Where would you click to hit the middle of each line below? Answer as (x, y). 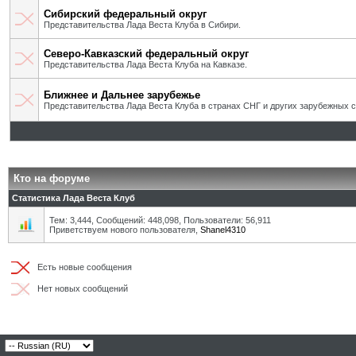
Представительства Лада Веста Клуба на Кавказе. (145, 64)
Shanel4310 (223, 230)
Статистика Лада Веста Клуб (74, 198)
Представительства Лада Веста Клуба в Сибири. (142, 25)
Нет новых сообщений (80, 288)
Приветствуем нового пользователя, (125, 230)
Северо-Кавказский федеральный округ (146, 54)
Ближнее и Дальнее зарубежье (122, 95)
